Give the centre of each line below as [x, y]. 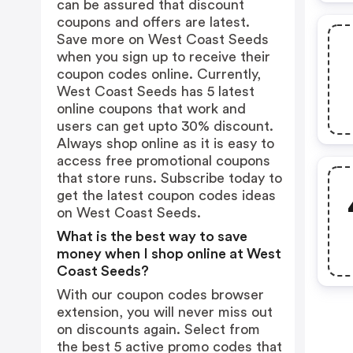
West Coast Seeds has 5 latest [156, 91]
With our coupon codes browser [160, 295]
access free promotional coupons [163, 161]
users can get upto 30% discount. [165, 126]
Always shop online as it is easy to [165, 143]
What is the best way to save [152, 236]
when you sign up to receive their [163, 57]
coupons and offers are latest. [153, 22]
